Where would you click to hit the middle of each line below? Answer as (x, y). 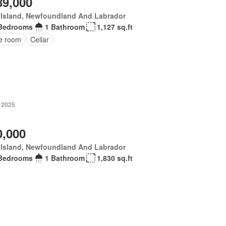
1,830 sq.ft (115, 158)
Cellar (39, 39)
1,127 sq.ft (115, 27)
